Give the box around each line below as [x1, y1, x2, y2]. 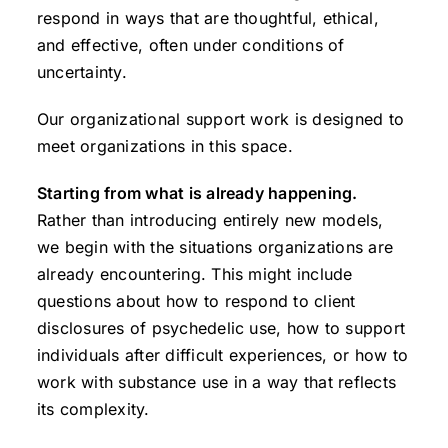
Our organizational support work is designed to [36, 109, 405, 129]
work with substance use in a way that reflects [36, 372, 397, 392]
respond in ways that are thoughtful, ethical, [36, 8, 379, 28]
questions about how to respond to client [36, 291, 356, 311]
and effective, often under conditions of [36, 35, 345, 55]
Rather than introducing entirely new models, [36, 210, 384, 230]
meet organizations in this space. [36, 136, 293, 156]
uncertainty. [36, 62, 127, 82]
